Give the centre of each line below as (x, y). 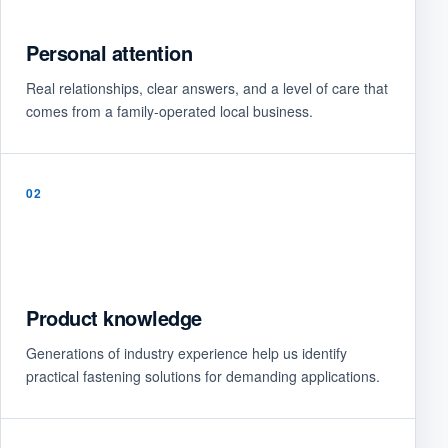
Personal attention (109, 52)
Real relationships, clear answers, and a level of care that (207, 88)
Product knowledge (114, 317)
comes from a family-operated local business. (169, 111)
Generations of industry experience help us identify (186, 353)
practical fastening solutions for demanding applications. (203, 376)
